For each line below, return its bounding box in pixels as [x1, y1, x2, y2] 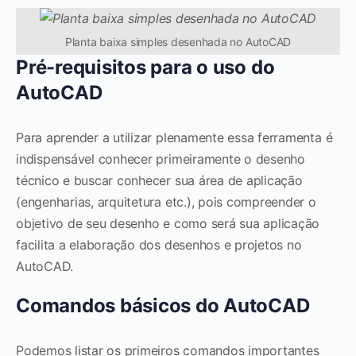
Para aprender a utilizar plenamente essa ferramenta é [16, 129, 333, 145]
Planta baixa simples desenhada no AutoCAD [64, 34, 292, 48]
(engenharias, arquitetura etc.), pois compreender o [16, 193, 316, 210]
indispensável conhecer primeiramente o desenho [16, 150, 305, 167]
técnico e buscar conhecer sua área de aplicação [16, 172, 303, 188]
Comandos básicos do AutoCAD [16, 293, 310, 317]
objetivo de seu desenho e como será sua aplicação [16, 215, 320, 231]
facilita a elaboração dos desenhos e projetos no [16, 236, 302, 253]
